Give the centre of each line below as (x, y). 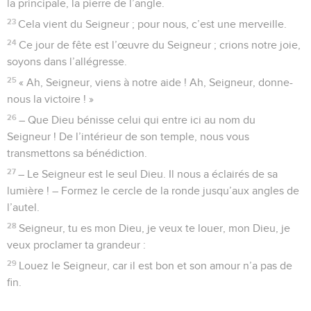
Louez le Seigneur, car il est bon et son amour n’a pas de (156, 266)
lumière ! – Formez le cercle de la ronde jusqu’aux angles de (153, 191)
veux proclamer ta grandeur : (76, 245)
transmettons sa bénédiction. (77, 153)
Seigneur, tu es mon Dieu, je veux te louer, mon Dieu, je (155, 228)
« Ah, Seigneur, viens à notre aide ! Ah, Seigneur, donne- (156, 82)
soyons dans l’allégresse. (67, 61)
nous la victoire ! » (50, 99)
